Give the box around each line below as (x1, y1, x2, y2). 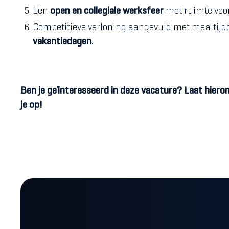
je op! (20, 101, 42, 110)
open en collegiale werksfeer (50, 7, 164, 16)
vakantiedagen (33, 38, 91, 47)
